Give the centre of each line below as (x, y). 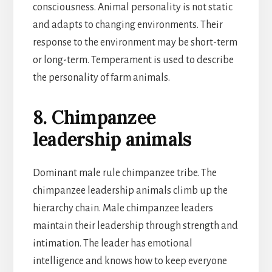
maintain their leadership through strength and (135, 226)
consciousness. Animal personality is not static (132, 7)
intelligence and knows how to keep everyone (130, 261)
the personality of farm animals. (101, 77)
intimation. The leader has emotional (112, 243)
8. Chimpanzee (94, 117)
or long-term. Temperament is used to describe (133, 60)
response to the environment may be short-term (135, 42)
